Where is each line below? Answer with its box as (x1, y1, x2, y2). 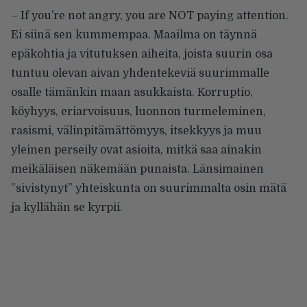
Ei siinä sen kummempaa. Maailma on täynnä (11, 28, 257, 41)
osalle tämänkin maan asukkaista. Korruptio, (11, 86, 253, 99)
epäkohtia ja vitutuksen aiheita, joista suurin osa (11, 47, 273, 60)
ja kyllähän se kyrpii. (11, 201, 123, 214)
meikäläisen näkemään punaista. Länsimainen (11, 162, 264, 175)
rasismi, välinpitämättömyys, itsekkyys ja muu (11, 124, 262, 137)
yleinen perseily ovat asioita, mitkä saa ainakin (11, 143, 262, 156)
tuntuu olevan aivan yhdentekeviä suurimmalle (11, 66, 269, 79)
